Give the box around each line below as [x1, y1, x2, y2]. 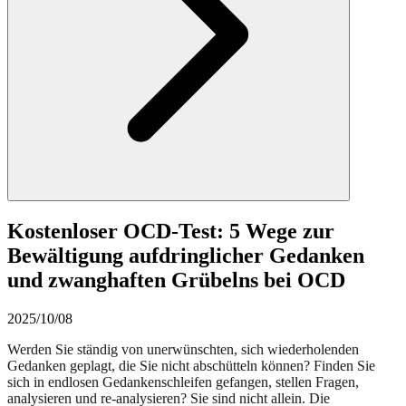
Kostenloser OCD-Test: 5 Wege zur [7, 218, 334, 243]
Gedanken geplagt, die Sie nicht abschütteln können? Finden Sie [7, 357, 375, 373]
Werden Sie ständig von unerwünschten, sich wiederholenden [7, 341, 359, 357]
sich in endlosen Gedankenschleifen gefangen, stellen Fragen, [7, 373, 359, 390]
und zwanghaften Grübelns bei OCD [7, 267, 345, 292]
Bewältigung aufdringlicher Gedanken [7, 243, 364, 267]
